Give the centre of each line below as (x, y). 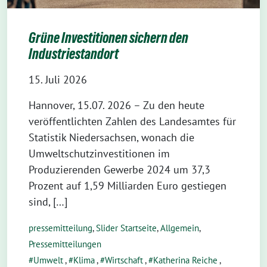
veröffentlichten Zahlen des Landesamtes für (132, 121)
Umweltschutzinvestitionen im (99, 153)
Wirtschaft (124, 260)
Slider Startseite (126, 228)
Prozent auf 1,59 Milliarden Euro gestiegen (128, 185)
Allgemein (180, 228)
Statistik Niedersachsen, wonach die (111, 137)
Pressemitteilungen (65, 244)
